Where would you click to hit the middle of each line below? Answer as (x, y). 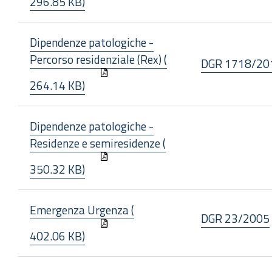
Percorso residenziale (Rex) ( (98, 59)
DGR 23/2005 (235, 218)
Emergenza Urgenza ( (82, 210)
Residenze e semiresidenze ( (98, 143)
